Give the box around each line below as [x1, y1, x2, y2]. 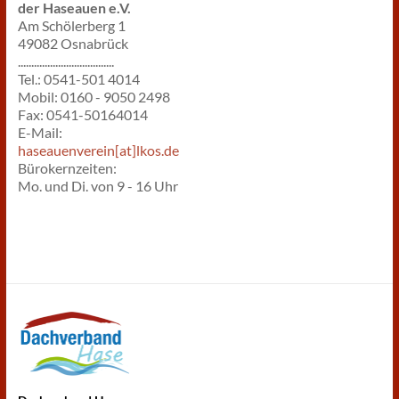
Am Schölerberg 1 [17, 17, 126, 34]
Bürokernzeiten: [17, 159, 117, 176]
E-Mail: [17, 124, 62, 141]
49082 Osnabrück [17, 35, 128, 52]
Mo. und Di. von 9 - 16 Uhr [17, 177, 178, 194]
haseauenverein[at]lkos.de [17, 142, 179, 159]
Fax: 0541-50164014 [17, 106, 148, 123]
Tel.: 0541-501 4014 [17, 70, 140, 87]
